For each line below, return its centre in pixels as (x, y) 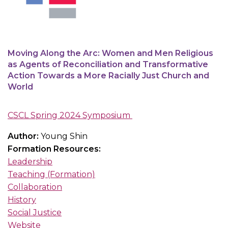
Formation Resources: (55, 149)
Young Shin (64, 136)
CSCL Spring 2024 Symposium (70, 116)
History (22, 200)
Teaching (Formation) (51, 175)
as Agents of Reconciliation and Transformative (108, 65)
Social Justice (35, 213)
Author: (24, 136)
